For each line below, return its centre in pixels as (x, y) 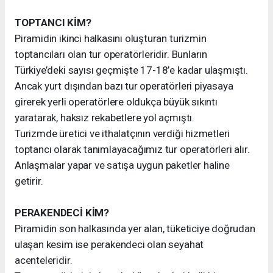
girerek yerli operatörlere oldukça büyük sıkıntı (116, 102)
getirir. (29, 181)
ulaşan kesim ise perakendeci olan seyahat (109, 244)
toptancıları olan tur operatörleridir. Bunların (111, 54)
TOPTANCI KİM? (53, 23)
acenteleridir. (44, 260)
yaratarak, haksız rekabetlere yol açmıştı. (105, 118)
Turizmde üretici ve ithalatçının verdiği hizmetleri (122, 133)
